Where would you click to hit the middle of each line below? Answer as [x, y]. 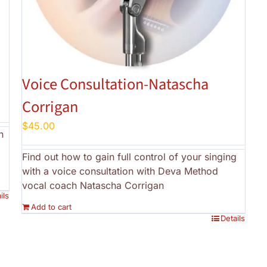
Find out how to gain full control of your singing [129, 157]
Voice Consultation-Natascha [115, 85]
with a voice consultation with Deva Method [120, 171]
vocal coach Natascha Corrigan [93, 186]
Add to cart [51, 207]
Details [233, 218]
